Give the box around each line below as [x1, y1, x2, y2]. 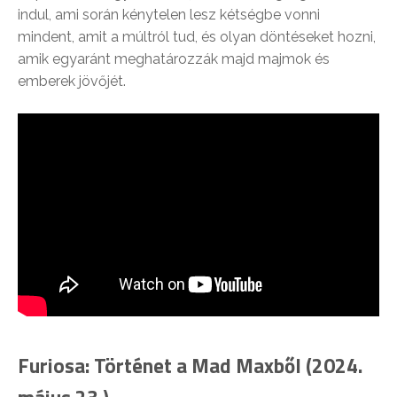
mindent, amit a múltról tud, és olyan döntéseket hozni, [18, 28, 376, 46]
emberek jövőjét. [18, 73, 126, 90]
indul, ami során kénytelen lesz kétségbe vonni [18, 6, 320, 24]
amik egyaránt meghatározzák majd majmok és [18, 51, 330, 68]
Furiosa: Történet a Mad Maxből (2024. [18, 349, 362, 381]
